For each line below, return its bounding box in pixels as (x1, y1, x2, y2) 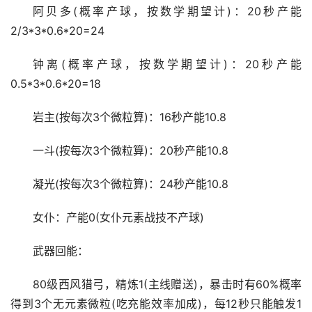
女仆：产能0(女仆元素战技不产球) (32, 210, 204, 224)
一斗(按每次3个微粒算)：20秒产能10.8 (32, 143, 228, 157)
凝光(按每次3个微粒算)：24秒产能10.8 (32, 177, 228, 191)
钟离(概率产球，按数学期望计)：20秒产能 (32, 57, 302, 71)
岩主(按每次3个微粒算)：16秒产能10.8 (32, 110, 226, 124)
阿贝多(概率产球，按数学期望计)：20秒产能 (32, 4, 302, 18)
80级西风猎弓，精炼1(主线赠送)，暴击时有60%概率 (32, 277, 302, 291)
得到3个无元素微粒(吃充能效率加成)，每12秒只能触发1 (10, 297, 302, 311)
